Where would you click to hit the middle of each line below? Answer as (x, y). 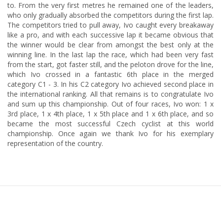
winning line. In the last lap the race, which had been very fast (110, 55)
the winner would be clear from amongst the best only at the (110, 45)
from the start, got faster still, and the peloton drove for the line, (110, 64)
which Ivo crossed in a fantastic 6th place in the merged (110, 74)
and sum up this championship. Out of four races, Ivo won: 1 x (110, 104)
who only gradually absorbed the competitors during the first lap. (110, 15)
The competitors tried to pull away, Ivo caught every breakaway (110, 25)
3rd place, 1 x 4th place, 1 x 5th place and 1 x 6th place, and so (110, 114)
